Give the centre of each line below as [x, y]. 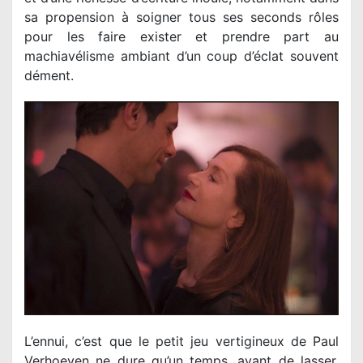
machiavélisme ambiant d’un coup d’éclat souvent [181, 56]
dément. [49, 75]
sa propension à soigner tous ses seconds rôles [181, 17]
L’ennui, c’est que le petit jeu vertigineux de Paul [181, 341]
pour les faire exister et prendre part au [181, 36]
